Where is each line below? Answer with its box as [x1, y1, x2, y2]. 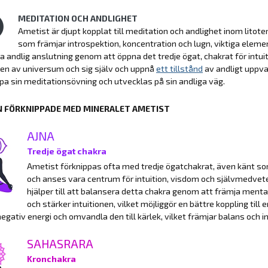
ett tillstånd [156, 63, 203, 74]
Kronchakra [27, 253, 76, 264]
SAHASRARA [27, 236, 93, 251]
